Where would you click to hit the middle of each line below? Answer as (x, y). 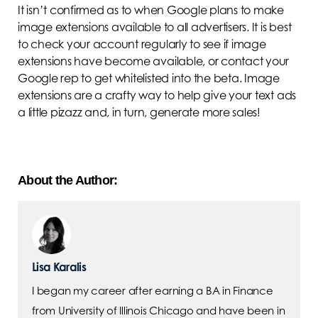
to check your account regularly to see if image (142, 44)
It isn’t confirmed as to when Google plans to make (151, 10)
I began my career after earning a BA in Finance (153, 291)
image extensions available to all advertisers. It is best (155, 27)
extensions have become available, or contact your (154, 61)
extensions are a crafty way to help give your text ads (157, 95)
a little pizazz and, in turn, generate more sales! (141, 113)
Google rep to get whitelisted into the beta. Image (149, 78)
